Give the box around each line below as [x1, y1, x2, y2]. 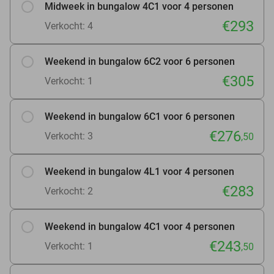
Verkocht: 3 [45, 130, 93, 142]
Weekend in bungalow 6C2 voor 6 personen [45, 55, 235, 67]
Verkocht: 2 [45, 185, 93, 197]
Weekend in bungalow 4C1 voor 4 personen [45, 220, 235, 232]
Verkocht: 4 [45, 20, 93, 32]
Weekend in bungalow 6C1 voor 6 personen [45, 110, 235, 122]
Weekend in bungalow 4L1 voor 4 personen [45, 165, 234, 177]
